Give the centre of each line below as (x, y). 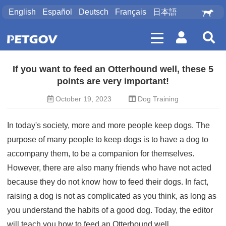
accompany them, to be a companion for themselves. (101, 154)
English (22, 12)
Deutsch (94, 12)
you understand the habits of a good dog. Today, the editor (110, 210)
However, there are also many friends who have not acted (109, 168)
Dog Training (158, 99)
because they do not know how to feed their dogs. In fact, (108, 182)
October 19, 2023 (83, 99)
